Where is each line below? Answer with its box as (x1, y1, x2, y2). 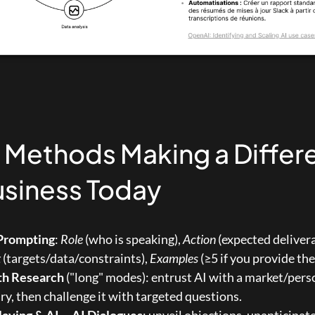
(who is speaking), (83, 231, 183, 247)
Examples (150, 250, 198, 266)
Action (183, 231, 216, 247)
